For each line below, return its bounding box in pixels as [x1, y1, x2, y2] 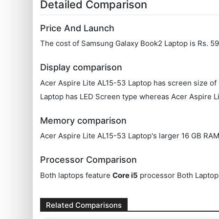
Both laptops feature [40, 170, 113, 180]
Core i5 [112, 170, 138, 180]
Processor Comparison [40, 154, 137, 165]
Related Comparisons [46, 200, 122, 210]
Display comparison [40, 62, 123, 73]
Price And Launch [40, 22, 115, 33]
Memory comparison [40, 115, 127, 126]
